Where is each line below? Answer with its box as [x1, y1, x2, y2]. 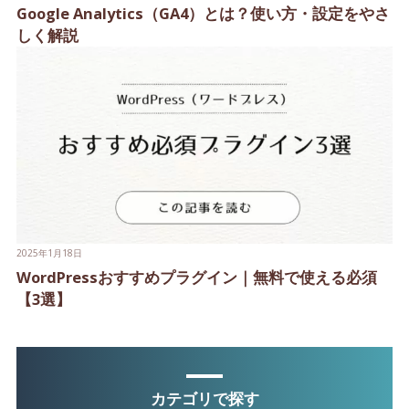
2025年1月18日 [16, 246, 82, 260]
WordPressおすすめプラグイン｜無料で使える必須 [16, 267, 377, 288]
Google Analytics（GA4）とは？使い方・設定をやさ [16, 2, 390, 24]
